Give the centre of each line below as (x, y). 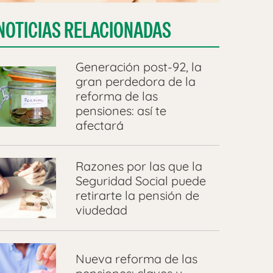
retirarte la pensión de (137, 195)
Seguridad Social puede (140, 180)
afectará (99, 126)
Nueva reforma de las (136, 258)
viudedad (101, 210)
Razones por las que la (139, 166)
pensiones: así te (121, 111)
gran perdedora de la (135, 82)
